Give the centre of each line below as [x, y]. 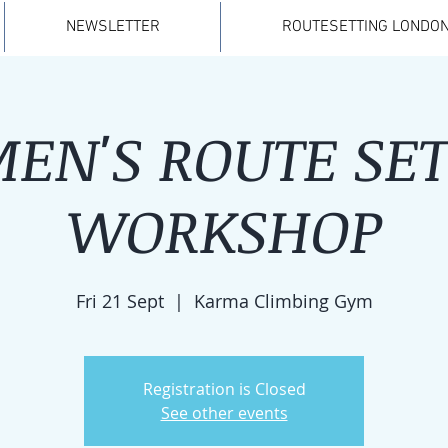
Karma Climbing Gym [283, 301]
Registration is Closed [224, 389]
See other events [224, 413]
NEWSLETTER [112, 27]
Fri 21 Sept [119, 301]
